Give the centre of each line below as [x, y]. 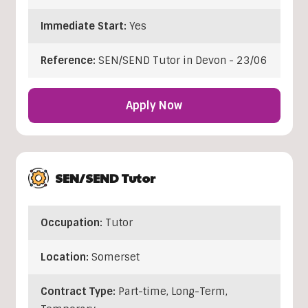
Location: [66, 257]
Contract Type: [79, 292]
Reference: [69, 61]
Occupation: [73, 223]
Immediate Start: [85, 26]
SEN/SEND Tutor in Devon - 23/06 [183, 61]
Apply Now [154, 106]
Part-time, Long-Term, [173, 292]
